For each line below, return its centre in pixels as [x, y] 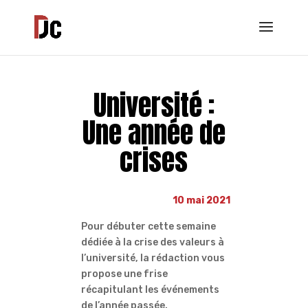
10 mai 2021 [201, 201]
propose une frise [125, 274]
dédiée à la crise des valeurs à [153, 243]
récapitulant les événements [151, 290]
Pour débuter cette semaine [149, 227]
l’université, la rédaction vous [153, 258]
